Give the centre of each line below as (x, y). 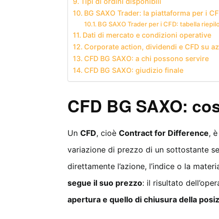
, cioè (108, 133)
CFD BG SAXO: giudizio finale (133, 70)
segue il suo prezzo (105, 183)
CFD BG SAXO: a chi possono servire (146, 58)
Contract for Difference (164, 133)
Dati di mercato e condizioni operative (147, 35)
